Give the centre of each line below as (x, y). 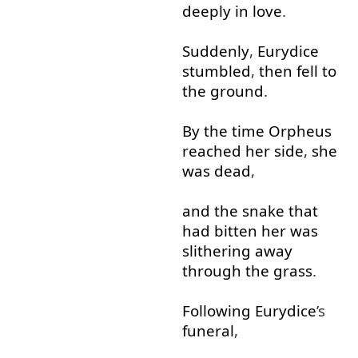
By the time (223, 131)
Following (216, 311)
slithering (216, 251)
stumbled (216, 71)
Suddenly (215, 51)
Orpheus (300, 131)
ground (237, 91)
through (211, 271)
